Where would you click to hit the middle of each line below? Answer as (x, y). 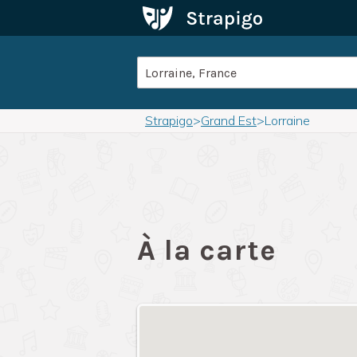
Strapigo (169, 120)
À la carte (206, 250)
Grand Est (229, 120)
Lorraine (287, 120)
